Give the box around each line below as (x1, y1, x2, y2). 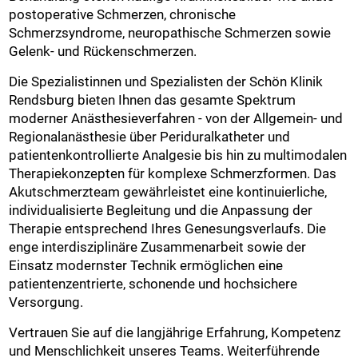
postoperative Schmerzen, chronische (9, 6, 237, 22)
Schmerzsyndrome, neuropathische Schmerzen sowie (9, 24, 332, 41)
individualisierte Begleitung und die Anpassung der (9, 201, 313, 218)
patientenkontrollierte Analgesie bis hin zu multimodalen (9, 146, 348, 163)
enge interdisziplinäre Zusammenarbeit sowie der (9, 238, 307, 255)
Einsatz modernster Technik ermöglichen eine (9, 257, 284, 273)
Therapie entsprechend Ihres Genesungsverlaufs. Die (9, 220, 327, 237)
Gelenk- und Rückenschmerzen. (9, 42, 197, 59)
